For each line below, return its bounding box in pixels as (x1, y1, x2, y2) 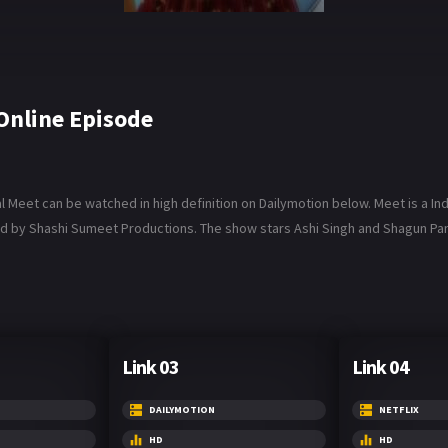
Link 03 (121, 353, 179, 379)
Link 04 (351, 353, 409, 379)
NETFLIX (379, 402, 420, 416)
